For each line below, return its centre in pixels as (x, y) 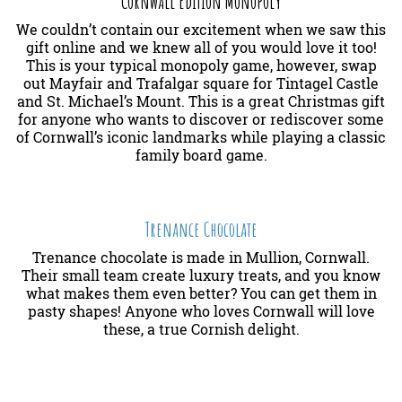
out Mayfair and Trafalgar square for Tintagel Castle (201, 83)
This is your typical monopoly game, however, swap (201, 66)
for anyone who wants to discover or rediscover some (201, 119)
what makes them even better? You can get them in (201, 293)
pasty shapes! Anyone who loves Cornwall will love (201, 311)
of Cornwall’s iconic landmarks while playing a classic (201, 137)
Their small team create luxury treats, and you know (201, 275)
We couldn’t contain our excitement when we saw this (201, 30)
